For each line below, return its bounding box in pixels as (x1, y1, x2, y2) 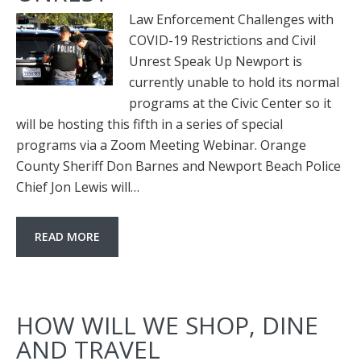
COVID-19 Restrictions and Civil (129, 31, 316, 49)
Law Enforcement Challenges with (129, 10, 334, 28)
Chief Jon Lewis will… (16, 178, 139, 196)
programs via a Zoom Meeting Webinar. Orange (16, 136, 306, 154)
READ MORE (35, 229, 100, 244)
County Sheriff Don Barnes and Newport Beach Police (16, 157, 341, 175)
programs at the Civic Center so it (129, 94, 331, 112)
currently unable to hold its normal (129, 73, 339, 91)
